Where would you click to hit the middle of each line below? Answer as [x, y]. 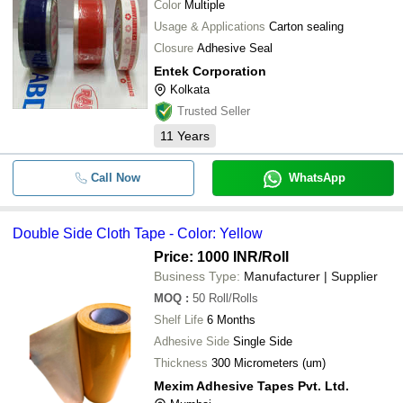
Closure [174, 48]
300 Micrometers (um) [269, 363]
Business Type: [197, 276]
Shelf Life [179, 320]
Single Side [263, 341]
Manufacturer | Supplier [311, 276]
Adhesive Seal [235, 48]
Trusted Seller [214, 111]
